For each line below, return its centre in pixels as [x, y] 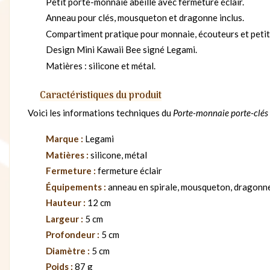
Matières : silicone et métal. [101, 65]
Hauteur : [66, 203]
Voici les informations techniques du [100, 112]
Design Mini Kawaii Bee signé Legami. [121, 50]
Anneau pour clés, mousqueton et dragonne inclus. [145, 18]
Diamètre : [68, 250]
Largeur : [64, 218]
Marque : [64, 139]
